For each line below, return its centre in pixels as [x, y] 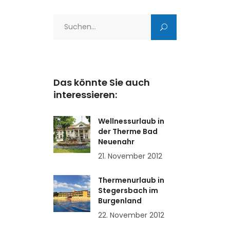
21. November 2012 [130, 156]
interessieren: [85, 95]
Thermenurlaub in [131, 180]
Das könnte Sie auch [102, 83]
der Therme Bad [128, 132]
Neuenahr [116, 142]
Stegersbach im [128, 191]
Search [65, 20]
